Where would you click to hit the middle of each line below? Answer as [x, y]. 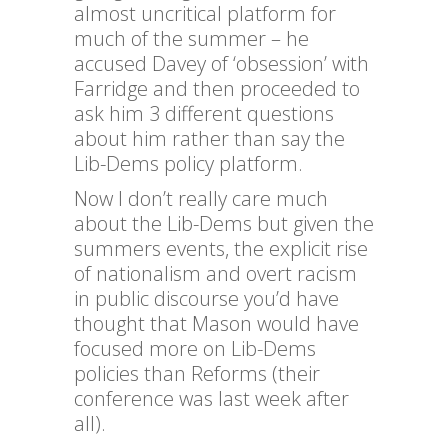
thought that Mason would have [216, 324]
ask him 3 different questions [204, 114]
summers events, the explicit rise [221, 249]
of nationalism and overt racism [215, 274]
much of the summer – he [191, 39]
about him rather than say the [209, 139]
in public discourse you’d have [206, 299]
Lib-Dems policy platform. [188, 164]
